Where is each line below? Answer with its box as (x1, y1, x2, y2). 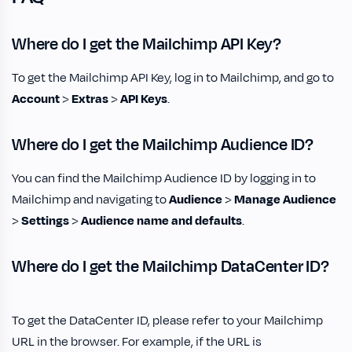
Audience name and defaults (81, 211, 242, 229)
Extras (71, 90, 108, 108)
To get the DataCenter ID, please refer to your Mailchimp (12, 311, 323, 329)
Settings (21, 211, 69, 229)
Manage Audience (234, 190, 336, 208)
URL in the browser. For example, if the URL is (12, 332, 262, 350)
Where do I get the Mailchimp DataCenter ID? (12, 255, 329, 278)
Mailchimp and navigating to (12, 190, 169, 208)
